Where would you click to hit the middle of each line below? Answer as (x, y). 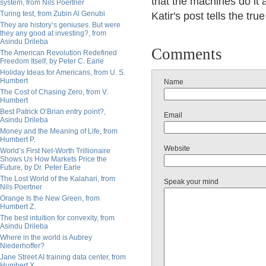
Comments (187, 54)
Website (177, 148)
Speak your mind (191, 182)
